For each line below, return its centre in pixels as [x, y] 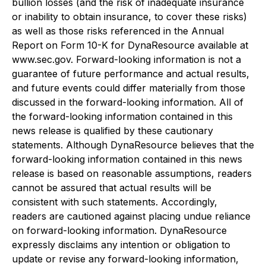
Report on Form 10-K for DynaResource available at [130, 45]
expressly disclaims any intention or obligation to [121, 245]
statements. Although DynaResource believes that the [133, 145]
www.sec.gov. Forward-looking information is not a [126, 59]
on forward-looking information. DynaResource [119, 230]
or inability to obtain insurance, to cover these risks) [129, 17]
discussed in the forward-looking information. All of [128, 102]
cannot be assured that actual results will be [112, 188]
